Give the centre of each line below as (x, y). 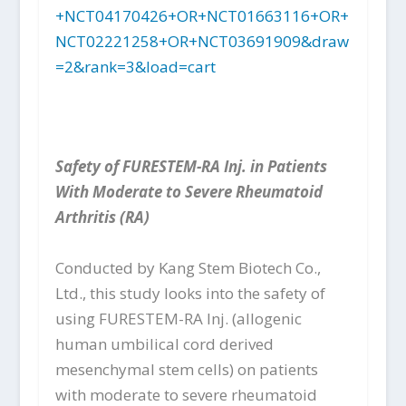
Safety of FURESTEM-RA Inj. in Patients (191, 167)
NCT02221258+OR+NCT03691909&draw (202, 41)
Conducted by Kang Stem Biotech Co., (188, 267)
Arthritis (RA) (102, 217)
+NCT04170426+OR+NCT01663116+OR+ (202, 15)
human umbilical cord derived (164, 343)
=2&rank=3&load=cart (135, 66)
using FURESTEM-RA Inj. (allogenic (178, 318)
